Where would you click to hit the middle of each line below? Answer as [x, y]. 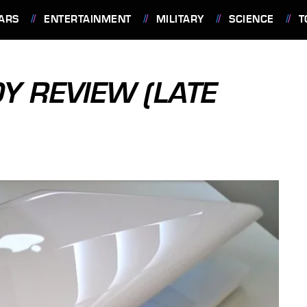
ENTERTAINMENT [88, 19]
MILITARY [180, 19]
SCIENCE [251, 19]
